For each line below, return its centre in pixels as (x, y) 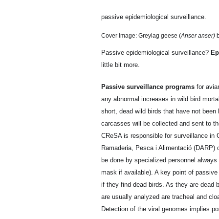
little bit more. (120, 65)
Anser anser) (198, 36)
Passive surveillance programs (148, 87)
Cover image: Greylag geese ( (141, 36)
